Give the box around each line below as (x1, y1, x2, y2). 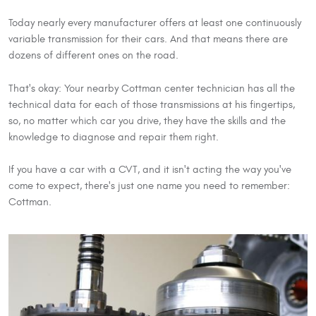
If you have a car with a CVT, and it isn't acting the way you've (8, 164, 291, 176)
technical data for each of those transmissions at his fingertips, (8, 98, 295, 111)
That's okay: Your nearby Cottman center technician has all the (8, 82, 295, 95)
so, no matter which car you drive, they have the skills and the (8, 114, 286, 127)
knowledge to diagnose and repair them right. (8, 130, 219, 143)
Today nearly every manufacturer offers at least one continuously (8, 16, 301, 29)
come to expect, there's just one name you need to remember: (8, 180, 290, 193)
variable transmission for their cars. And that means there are (8, 32, 288, 45)
